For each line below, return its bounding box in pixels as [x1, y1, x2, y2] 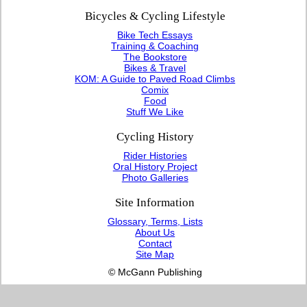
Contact [138, 237, 172, 249]
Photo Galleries [121, 171, 188, 183]
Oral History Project [112, 160, 197, 172]
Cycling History [116, 130, 194, 143]
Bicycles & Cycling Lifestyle [84, 9, 225, 23]
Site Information [115, 195, 195, 209]
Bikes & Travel [124, 62, 186, 73]
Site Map [136, 248, 175, 260]
